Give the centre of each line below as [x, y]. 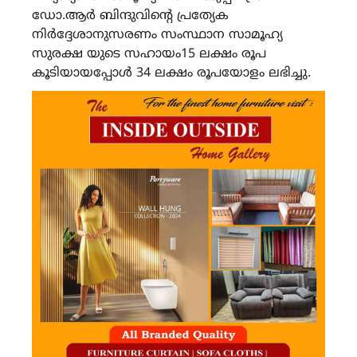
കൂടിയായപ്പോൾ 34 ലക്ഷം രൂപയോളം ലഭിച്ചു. [171, 74]
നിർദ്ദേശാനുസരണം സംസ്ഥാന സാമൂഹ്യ [157, 35]
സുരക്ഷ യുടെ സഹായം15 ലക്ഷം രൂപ [149, 55]
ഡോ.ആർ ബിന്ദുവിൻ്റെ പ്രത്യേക [130, 16]
